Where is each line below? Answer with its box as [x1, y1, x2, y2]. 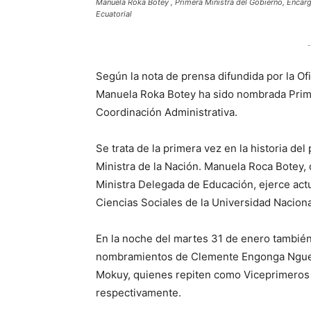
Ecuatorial [96, 9, 132, 19]
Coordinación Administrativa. [96, 106, 237, 119]
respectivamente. [96, 286, 181, 299]
